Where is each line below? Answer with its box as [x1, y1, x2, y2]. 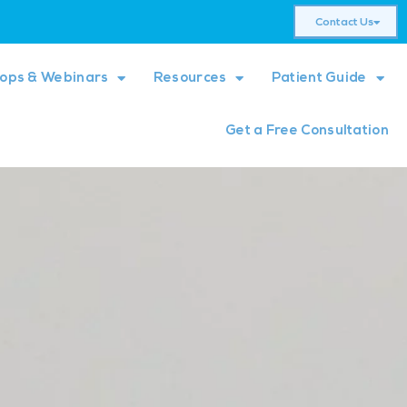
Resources [153, 72, 227, 85]
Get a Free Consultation [225, 124, 389, 138]
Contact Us [315, 17, 373, 28]
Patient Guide [271, 72, 367, 85]
